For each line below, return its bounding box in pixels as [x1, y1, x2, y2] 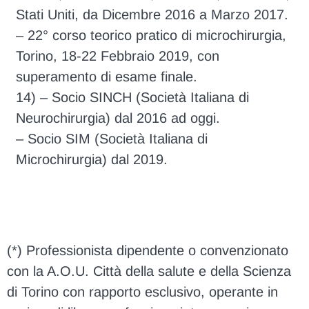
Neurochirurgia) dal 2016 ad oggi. [16, 110, 221, 126]
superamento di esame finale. [16, 68, 198, 84]
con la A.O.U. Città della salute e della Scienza [7, 263, 291, 279]
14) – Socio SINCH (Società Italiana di [16, 89, 250, 105]
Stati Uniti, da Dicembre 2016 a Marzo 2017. [16, 6, 289, 22]
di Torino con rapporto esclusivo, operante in [7, 284, 278, 300]
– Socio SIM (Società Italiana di [16, 130, 208, 146]
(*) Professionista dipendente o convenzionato [7, 243, 288, 259]
